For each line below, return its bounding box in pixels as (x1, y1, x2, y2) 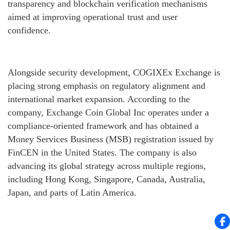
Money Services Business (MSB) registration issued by (8, 134, 214, 145)
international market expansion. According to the (8, 94, 190, 105)
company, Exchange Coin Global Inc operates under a (8, 107, 209, 118)
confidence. (8, 25, 51, 36)
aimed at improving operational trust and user (8, 12, 178, 23)
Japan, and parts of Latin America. (8, 187, 137, 198)
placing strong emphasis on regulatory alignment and (8, 81, 205, 91)
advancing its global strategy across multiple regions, (8, 161, 206, 171)
